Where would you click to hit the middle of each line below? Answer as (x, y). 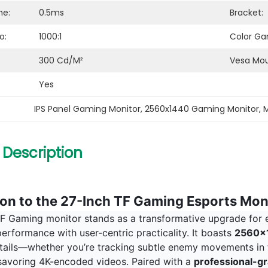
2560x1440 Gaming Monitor (202, 109)
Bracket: (246, 13)
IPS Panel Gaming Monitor (87, 109)
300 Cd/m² (61, 60)
